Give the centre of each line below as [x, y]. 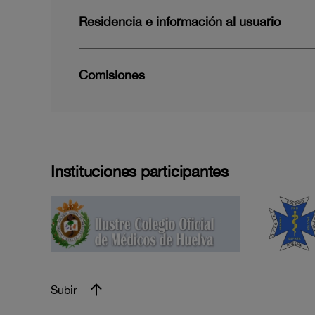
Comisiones [112, 75]
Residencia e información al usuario [180, 21]
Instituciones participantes [140, 172]
